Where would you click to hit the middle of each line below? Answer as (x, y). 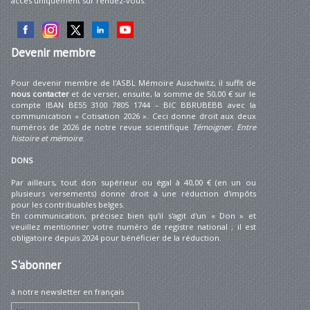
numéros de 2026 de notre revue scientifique (102, 127)
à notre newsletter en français (67, 292)
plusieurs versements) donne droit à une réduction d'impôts (134, 194)
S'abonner (36, 265)
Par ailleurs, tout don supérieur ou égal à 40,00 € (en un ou (134, 183)
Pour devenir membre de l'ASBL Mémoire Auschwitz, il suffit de (134, 83)
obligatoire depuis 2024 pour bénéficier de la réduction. (116, 238)
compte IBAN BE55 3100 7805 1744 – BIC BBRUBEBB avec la (134, 105)
